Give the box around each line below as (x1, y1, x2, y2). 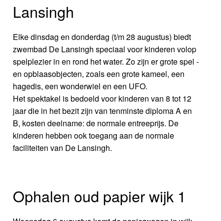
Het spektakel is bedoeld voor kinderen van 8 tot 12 (13, 93, 192, 105)
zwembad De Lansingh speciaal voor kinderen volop (13, 43, 197, 55)
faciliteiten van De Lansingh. (13, 142, 112, 154)
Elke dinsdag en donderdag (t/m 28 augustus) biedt (13, 31, 191, 43)
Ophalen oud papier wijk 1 (13, 184, 186, 207)
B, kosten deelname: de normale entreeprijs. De (13, 117, 179, 129)
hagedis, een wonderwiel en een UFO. (13, 80, 148, 92)
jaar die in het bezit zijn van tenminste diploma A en (13, 105, 192, 117)
